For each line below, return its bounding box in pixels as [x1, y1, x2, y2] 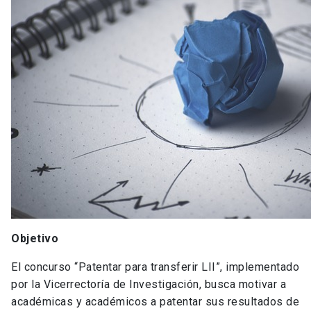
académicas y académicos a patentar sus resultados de [11, 294, 299, 308]
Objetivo [11, 231, 58, 245]
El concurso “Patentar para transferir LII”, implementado [11, 260, 299, 274]
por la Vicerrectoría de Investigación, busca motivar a [11, 277, 286, 291]
